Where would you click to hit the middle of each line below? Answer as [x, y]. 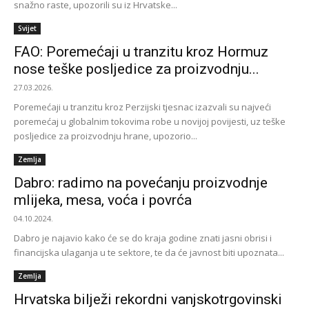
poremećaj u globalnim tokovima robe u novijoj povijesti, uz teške [150, 122]
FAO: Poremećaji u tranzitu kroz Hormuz [141, 52]
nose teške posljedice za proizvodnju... [137, 69]
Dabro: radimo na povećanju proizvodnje [141, 183]
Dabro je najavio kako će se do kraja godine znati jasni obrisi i [143, 238]
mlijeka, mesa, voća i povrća [103, 200]
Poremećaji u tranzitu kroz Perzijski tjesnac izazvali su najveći [142, 107]
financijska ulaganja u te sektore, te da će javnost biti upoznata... [149, 253]
